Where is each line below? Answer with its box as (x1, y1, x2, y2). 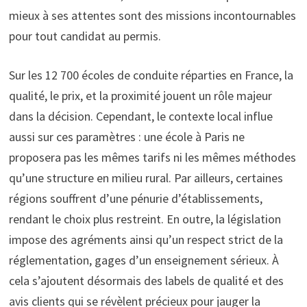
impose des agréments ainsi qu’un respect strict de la (8, 232, 283, 248)
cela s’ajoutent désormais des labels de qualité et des (8, 273, 284, 289)
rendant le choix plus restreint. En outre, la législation (8, 211, 281, 228)
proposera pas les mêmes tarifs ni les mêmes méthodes (8, 149, 296, 166)
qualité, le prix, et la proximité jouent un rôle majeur (8, 88, 272, 104)
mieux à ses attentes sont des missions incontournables (8, 8, 296, 24)
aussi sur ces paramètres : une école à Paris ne (8, 129, 245, 145)
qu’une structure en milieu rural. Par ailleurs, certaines (8, 170, 283, 186)
